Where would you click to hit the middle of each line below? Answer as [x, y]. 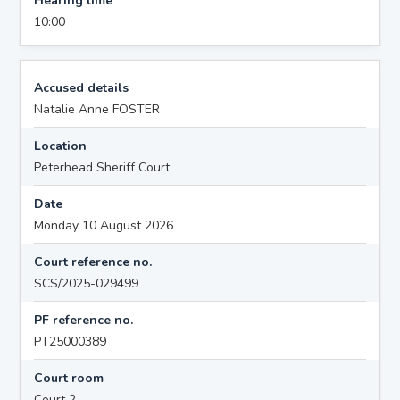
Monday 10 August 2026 [104, 225]
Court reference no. [93, 262]
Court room [69, 378]
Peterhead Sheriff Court [102, 167]
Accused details [82, 87]
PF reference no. [84, 320]
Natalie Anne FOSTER [97, 109]
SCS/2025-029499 [87, 283]
